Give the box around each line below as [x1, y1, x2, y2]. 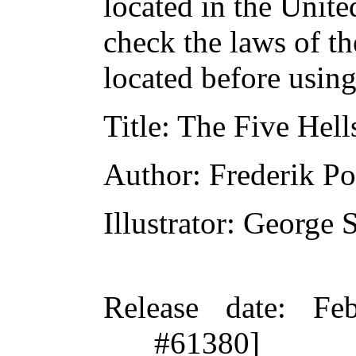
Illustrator [103, 206, 226, 240]
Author [103, 157, 192, 192]
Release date [103, 290, 277, 324]
